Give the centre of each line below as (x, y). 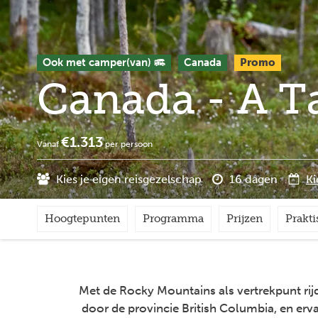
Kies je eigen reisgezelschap (127, 179)
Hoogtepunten (82, 219)
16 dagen (252, 179)
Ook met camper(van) (97, 62)
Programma (173, 219)
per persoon (128, 144)
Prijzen (245, 219)
